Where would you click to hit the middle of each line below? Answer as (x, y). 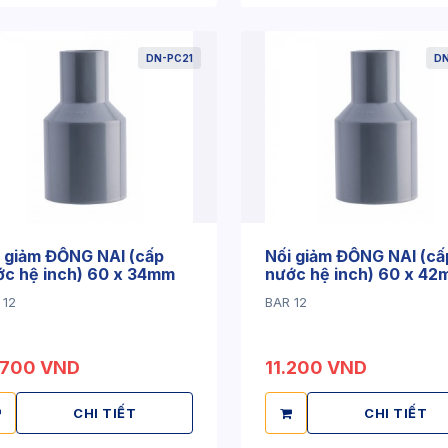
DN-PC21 (169, 58)
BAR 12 (286, 302)
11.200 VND (316, 367)
